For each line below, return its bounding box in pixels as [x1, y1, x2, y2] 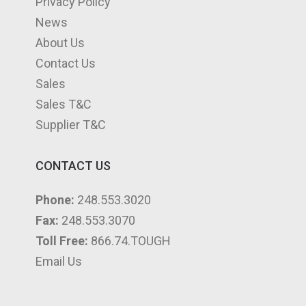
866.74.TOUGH [88, 234, 171, 249]
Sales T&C [36, 97, 92, 112]
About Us [36, 36, 85, 51]
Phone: [36, 193, 75, 208]
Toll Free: [36, 234, 89, 249]
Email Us [36, 254, 83, 269]
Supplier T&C [36, 117, 107, 133]
